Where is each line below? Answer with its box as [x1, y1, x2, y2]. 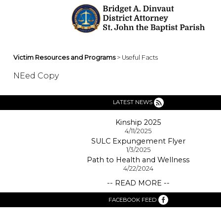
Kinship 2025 [115, 117, 161, 127]
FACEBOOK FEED [108, 196, 156, 203]
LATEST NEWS [112, 98, 154, 106]
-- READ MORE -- [107, 178, 170, 187]
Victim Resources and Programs [13, 53, 115, 61]
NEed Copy [13, 71, 61, 80]
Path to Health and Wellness [87, 155, 189, 164]
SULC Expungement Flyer [91, 136, 185, 146]
